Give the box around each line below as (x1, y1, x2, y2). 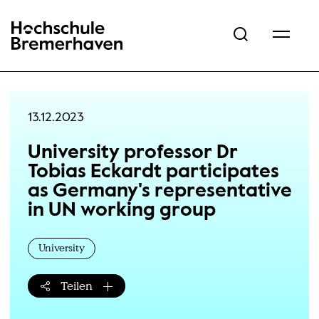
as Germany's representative (27, 182, 292, 201)
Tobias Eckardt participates (27, 162, 279, 182)
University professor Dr (27, 143, 238, 162)
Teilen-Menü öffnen (75, 291, 180, 305)
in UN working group (27, 201, 216, 220)
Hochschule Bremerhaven (9, 39, 124, 50)
